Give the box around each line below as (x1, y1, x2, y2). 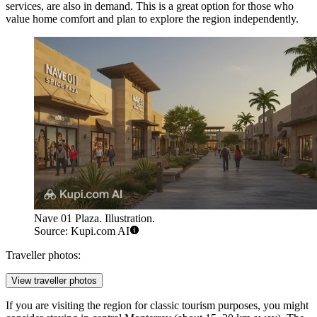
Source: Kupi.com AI (34, 225, 129, 238)
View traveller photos (11, 275, 97, 287)
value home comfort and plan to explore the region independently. (6, 12, 299, 25)
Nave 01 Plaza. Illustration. (34, 212, 155, 225)
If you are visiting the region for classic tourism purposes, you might (6, 299, 309, 312)
